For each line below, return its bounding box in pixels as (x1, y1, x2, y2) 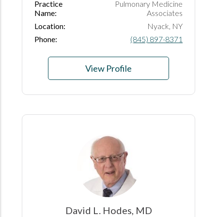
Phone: (34, 34, 57, 44)
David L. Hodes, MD (65, 204, 152, 216)
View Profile (85, 62, 132, 74)
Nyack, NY (147, 21, 183, 31)
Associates (147, 8, 183, 17)
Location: (34, 21, 65, 31)
